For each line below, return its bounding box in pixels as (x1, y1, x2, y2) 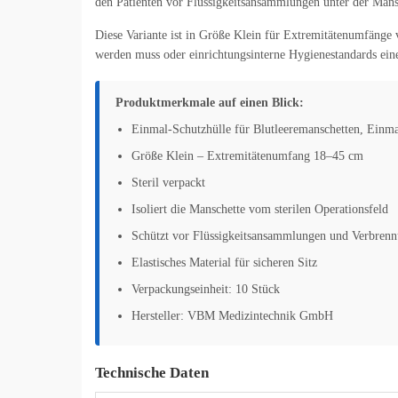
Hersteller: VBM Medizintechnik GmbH (131, 309, 333, 323)
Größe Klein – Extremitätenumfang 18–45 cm (131, 149, 363, 163)
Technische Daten (95, 364, 209, 382)
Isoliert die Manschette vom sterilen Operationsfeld (131, 203, 388, 217)
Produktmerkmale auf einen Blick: (115, 96, 304, 110)
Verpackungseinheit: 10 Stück (131, 283, 280, 297)
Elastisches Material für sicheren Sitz (131, 256, 317, 270)
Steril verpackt (131, 176, 205, 190)
